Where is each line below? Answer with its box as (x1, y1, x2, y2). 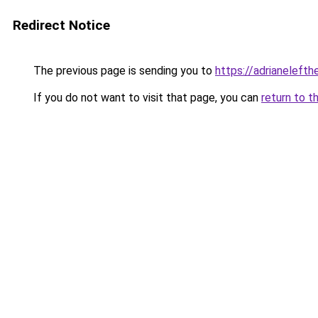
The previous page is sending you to (31, 64, 215, 77)
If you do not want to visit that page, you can (31, 91, 261, 104)
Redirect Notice (13, 17, 110, 33)
